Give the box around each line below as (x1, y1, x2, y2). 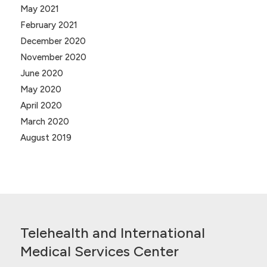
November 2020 (20, 52, 86, 63)
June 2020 (20, 68, 63, 79)
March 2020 (20, 116, 69, 128)
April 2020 (20, 100, 62, 111)
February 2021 (20, 20, 77, 31)
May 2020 (20, 84, 61, 95)
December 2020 (20, 36, 86, 47)
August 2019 (20, 132, 72, 144)
